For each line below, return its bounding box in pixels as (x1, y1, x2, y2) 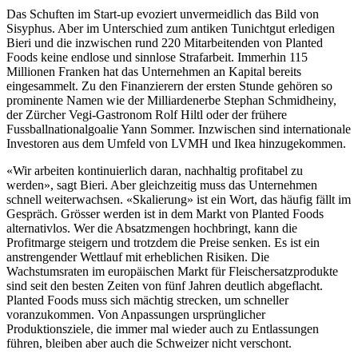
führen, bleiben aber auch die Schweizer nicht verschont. (6, 336, 292, 351)
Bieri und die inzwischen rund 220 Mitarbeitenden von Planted (6, 36, 323, 50)
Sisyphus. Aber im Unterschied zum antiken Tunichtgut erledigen (6, 22, 335, 36)
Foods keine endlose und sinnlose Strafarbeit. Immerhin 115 (6, 50, 308, 65)
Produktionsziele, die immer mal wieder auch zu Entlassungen (6, 322, 319, 336)
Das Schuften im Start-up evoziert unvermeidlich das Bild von (6, 7, 319, 22)
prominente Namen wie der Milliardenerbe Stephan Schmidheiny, (6, 93, 336, 108)
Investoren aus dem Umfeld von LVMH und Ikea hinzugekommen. (6, 137, 346, 151)
